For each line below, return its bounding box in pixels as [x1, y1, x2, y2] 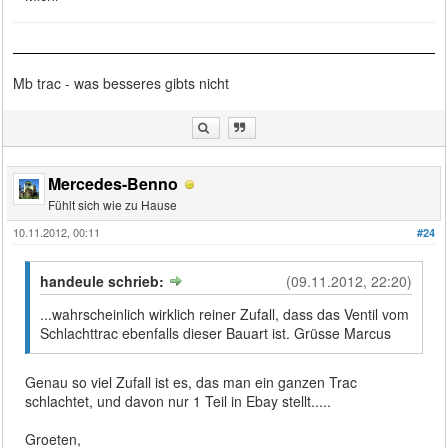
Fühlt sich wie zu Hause [48, 195, 178, 213]
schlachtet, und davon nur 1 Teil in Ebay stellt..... [25, 390, 332, 411]
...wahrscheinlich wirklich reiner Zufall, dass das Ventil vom [40, 303, 410, 324]
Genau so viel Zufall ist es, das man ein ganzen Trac [25, 371, 358, 392]
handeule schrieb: [40, 270, 169, 291]
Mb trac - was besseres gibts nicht [13, 72, 230, 93]
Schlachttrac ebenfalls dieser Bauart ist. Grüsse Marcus [40, 322, 392, 343]
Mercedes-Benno [48, 171, 179, 195]
